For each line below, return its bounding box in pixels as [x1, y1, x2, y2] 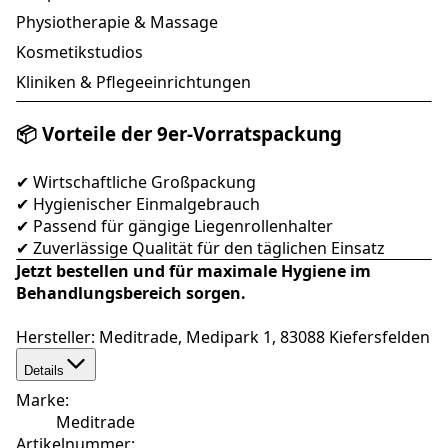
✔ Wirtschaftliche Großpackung [16, 171, 256, 194]
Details [24, 363, 64, 379]
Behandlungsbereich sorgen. [16, 282, 246, 305]
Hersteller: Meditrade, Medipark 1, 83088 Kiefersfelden [16, 326, 430, 349]
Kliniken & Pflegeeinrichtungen [16, 70, 251, 93]
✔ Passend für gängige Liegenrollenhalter [16, 215, 333, 238]
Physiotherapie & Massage [16, 10, 218, 33]
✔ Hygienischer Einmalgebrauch [16, 193, 260, 216]
